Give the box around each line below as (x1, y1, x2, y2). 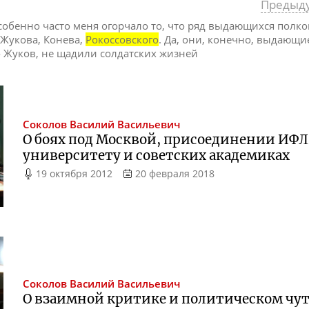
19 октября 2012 (36, 167, 113, 181)
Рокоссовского (86, 32, 159, 46)
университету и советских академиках (23, 148, 290, 164)
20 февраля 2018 (134, 167, 215, 181)
